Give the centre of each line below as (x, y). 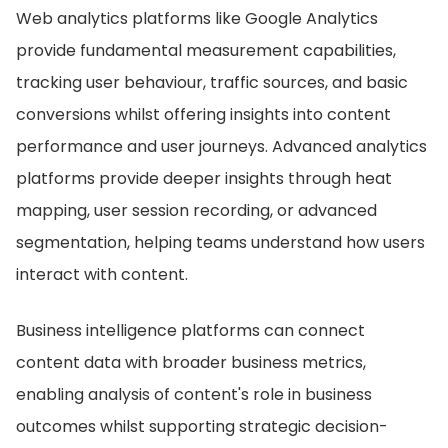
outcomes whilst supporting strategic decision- (202, 426)
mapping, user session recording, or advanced (196, 210)
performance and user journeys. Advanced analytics (221, 146)
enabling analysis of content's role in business (194, 394)
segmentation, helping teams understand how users (220, 242)
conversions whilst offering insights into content (203, 114)
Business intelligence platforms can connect (190, 330)
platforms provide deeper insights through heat (204, 178)
